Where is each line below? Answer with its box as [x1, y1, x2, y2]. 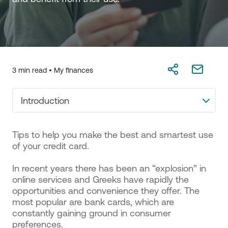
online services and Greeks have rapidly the [12, 174, 189, 184]
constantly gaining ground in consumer [12, 208, 171, 218]
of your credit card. [12, 140, 89, 151]
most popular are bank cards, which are [12, 196, 174, 207]
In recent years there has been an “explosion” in [12, 163, 206, 173]
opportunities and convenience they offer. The [12, 185, 199, 195]
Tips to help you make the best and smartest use [12, 129, 213, 139]
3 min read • [12, 66, 54, 74]
